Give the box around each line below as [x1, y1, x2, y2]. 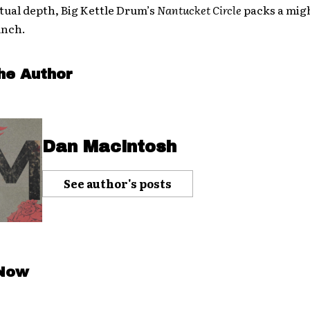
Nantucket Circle [156, 1, 244, 18]
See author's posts [63, 174, 172, 192]
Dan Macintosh [42, 137, 176, 156]
